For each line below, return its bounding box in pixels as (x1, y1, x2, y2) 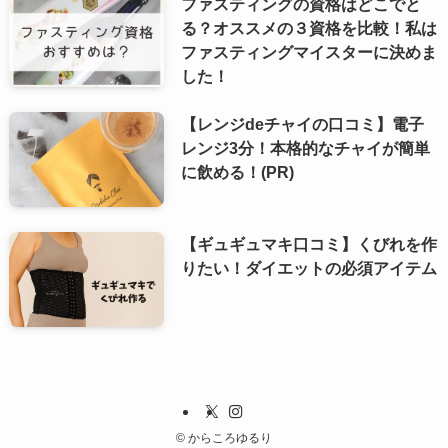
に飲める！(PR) (181, 162, 294, 181)
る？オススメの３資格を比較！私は (181, 18, 437, 37)
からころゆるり (185, 430, 272, 445)
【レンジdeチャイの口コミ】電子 (181, 114, 424, 133)
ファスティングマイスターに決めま (181, 42, 437, 61)
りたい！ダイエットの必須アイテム (181, 258, 437, 277)
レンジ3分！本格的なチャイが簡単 (181, 138, 430, 157)
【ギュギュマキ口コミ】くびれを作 (181, 234, 437, 253)
